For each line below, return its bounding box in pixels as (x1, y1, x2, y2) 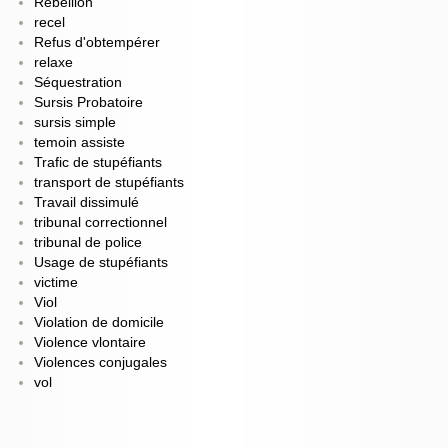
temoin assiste (33, 135, 125, 151)
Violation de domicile (33, 315, 164, 331)
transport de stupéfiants (33, 175, 184, 191)
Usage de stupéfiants (33, 255, 168, 271)
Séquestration (33, 75, 122, 91)
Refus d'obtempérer (33, 35, 160, 51)
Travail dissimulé (33, 195, 139, 211)
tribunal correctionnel (33, 215, 167, 231)
